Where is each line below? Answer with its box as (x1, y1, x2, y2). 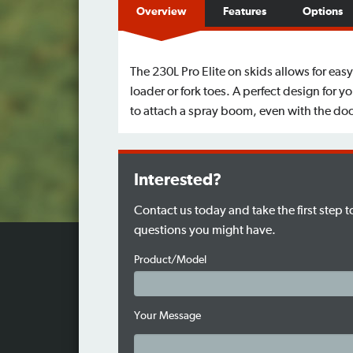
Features (222, 6, 266, 18)
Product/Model (133, 255, 206, 266)
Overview (136, 6, 187, 18)
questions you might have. (133, 224, 276, 237)
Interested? (133, 172, 221, 189)
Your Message (133, 310, 201, 322)
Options (302, 6, 343, 18)
